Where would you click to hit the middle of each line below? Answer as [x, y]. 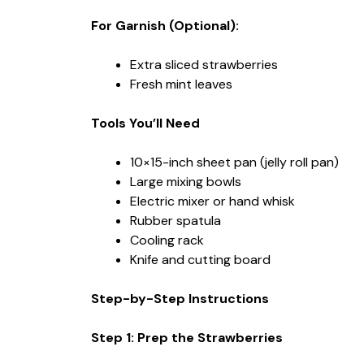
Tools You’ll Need [145, 123]
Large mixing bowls [186, 181]
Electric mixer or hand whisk [212, 201]
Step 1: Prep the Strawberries [187, 337]
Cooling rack [167, 240]
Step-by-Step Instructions [180, 298]
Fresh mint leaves [181, 84]
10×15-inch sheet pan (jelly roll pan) [234, 162]
